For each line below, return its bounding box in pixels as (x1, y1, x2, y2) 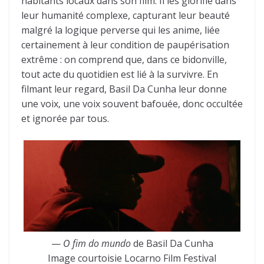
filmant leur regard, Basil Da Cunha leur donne (21, 82, 227, 96)
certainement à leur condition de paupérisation (21, 38, 229, 52)
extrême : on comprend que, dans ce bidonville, (21, 53, 227, 67)
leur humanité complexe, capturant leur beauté (21, 9, 230, 22)
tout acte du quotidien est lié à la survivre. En (21, 68, 218, 81)
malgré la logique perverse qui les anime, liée (21, 24, 220, 37)
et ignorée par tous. (21, 112, 109, 126)
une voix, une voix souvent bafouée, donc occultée (21, 97, 243, 111)
